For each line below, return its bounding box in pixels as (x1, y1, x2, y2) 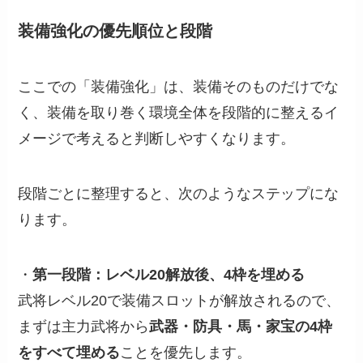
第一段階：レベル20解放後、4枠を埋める (32, 267, 305, 284)
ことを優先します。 (120, 344, 252, 361)
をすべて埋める (18, 344, 121, 361)
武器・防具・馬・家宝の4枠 (149, 318, 333, 335)
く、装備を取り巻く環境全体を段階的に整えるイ (18, 105, 340, 122)
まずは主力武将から (18, 318, 150, 335)
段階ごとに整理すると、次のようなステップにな (18, 186, 340, 203)
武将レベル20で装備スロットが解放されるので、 (18, 293, 341, 310)
